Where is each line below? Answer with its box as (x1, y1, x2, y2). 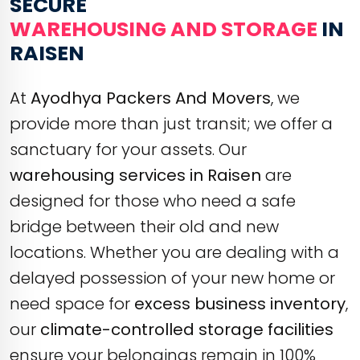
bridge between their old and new (10, 215, 279, 238)
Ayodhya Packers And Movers (31, 87, 271, 109)
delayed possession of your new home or (10, 267, 335, 289)
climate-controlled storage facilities (40, 318, 333, 341)
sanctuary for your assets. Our (10, 138, 247, 161)
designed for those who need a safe (10, 190, 296, 212)
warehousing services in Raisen (10, 164, 261, 186)
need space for (10, 292, 134, 315)
